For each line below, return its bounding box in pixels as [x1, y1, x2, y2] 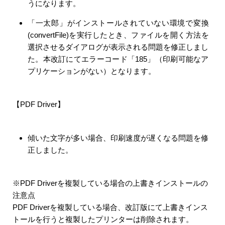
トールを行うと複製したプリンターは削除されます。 [13, 215, 193, 223]
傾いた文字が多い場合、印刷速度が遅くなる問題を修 [28, 133, 209, 142]
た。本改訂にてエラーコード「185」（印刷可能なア [28, 54, 209, 63]
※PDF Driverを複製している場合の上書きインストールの [13, 179, 208, 187]
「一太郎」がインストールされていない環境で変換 [28, 18, 209, 27]
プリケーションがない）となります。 [28, 66, 156, 75]
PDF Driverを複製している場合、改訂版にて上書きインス [13, 203, 208, 211]
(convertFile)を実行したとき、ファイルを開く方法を [28, 30, 209, 39]
